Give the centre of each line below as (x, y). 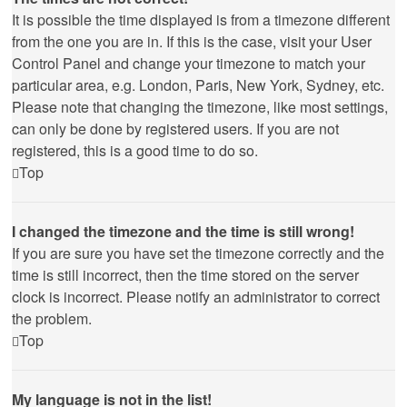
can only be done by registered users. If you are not (175, 129)
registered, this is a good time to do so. (135, 150)
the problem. (52, 318)
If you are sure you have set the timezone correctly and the (198, 253)
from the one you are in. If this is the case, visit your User (192, 41)
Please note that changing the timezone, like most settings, (200, 107)
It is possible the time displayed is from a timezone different (201, 20)
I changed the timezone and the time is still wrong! (183, 231)
